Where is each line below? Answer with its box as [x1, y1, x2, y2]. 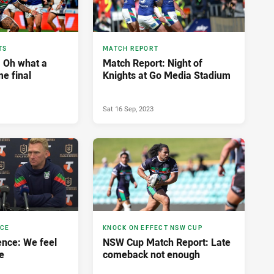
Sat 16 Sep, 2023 [103, 104, 154, 114]
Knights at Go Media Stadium [103, 68, 231, 83]
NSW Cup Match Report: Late [103, 235, 231, 250]
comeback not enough [103, 248, 200, 262]
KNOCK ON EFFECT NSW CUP [103, 224, 202, 232]
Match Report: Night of [103, 56, 202, 70]
